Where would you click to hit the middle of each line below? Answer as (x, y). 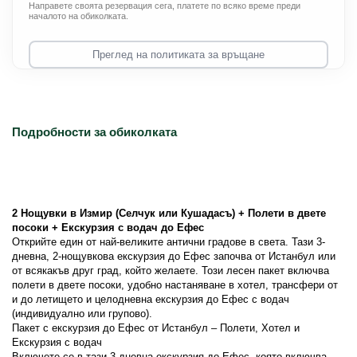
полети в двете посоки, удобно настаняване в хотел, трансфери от (175, 285)
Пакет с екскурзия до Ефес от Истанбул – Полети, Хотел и (156, 328)
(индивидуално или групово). (82, 314)
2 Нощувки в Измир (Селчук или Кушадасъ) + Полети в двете (169, 213)
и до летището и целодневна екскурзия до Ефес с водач (151, 299)
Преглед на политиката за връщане (178, 54)
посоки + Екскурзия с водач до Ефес (108, 228)
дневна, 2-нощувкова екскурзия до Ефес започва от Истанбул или (174, 256)
